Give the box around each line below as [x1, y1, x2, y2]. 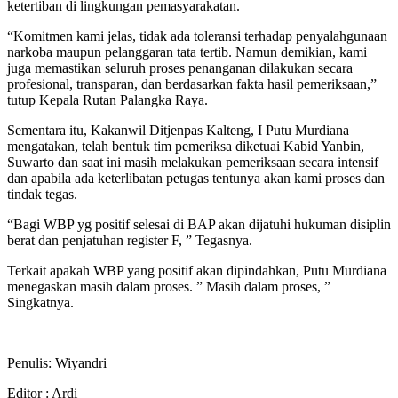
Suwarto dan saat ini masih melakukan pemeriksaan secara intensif [7, 154, 378, 170]
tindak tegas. [7, 186, 77, 202]
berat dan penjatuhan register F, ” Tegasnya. [7, 232, 252, 248]
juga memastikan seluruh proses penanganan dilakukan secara [7, 60, 353, 76]
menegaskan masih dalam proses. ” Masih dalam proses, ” [7, 278, 330, 294]
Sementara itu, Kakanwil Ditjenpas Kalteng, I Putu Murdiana [7, 122, 349, 138]
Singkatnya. [7, 294, 74, 310]
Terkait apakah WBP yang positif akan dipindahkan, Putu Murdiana [7, 262, 386, 278]
